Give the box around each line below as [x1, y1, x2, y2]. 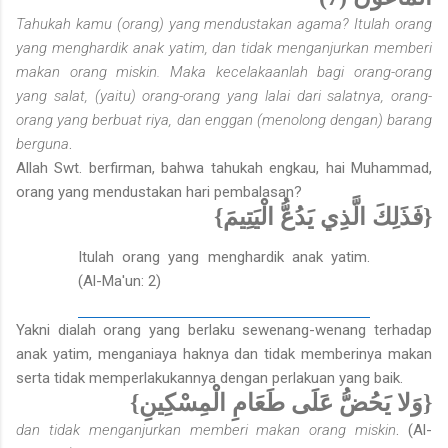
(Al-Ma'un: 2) [78, 271, 162, 290]
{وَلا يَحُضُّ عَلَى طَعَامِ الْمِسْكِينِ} [130, 390, 432, 417]
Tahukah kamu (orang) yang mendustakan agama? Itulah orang [16, 14, 432, 33]
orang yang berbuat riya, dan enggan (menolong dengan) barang [16, 110, 432, 129]
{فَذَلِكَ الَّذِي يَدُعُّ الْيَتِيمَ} [214, 203, 432, 230]
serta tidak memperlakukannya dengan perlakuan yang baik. [16, 369, 403, 388]
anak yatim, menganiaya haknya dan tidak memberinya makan [16, 345, 432, 364]
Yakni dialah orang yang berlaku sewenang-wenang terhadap [16, 321, 432, 340]
